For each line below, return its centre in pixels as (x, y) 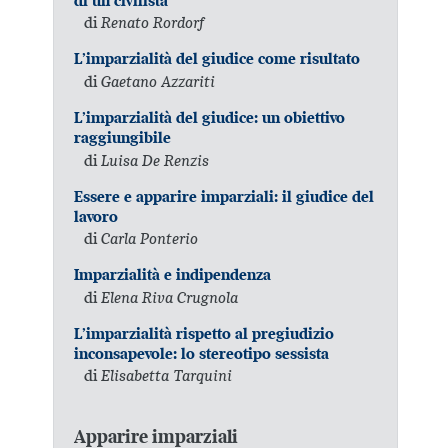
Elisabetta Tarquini (167, 375)
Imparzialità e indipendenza (173, 275)
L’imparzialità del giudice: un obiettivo (210, 117)
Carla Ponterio (150, 238)
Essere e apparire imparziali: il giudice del (224, 196)
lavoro (96, 216)
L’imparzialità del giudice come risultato (217, 59)
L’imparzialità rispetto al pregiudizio (204, 333)
